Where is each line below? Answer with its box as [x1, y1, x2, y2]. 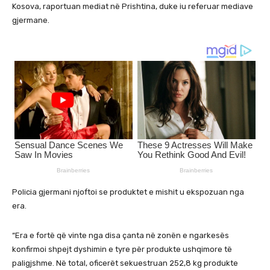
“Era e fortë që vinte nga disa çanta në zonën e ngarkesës [12, 230, 229, 240]
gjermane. [12, 15, 49, 25]
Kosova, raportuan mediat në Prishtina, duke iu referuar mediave [12, 1, 253, 11]
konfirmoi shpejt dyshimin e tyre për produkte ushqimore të [12, 244, 232, 254]
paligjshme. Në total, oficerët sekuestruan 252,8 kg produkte [12, 258, 238, 268]
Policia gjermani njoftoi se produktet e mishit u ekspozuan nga [12, 187, 244, 196]
